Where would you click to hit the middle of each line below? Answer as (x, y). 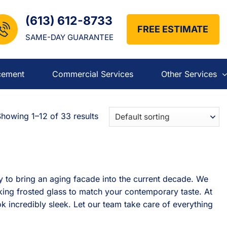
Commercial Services (93, 74)
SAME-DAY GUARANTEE (69, 37)
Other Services (189, 74)
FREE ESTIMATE (173, 29)
